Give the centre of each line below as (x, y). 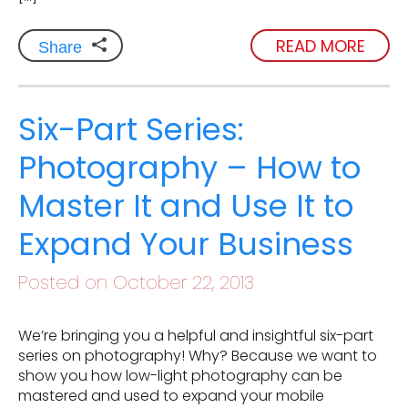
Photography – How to (189, 168)
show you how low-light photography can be (180, 376)
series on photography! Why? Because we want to (198, 356)
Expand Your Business (186, 245)
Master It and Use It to (186, 206)
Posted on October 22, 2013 (136, 283)
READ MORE (320, 46)
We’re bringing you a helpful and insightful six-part (196, 336)
